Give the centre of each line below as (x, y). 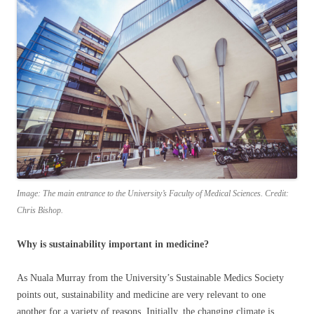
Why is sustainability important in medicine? (113, 245)
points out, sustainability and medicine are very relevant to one (141, 295)
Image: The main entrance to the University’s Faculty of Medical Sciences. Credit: (153, 194)
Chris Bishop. (40, 211)
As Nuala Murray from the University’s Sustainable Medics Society (150, 278)
